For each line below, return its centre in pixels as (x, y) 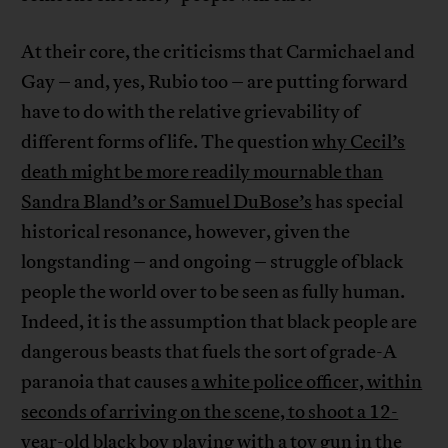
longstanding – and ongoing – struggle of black (212, 262)
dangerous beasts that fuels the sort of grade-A (209, 352)
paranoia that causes (106, 382)
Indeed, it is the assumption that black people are (219, 322)
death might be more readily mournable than (202, 172)
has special (358, 202)
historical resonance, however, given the (186, 232)
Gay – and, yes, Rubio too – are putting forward (215, 82)
